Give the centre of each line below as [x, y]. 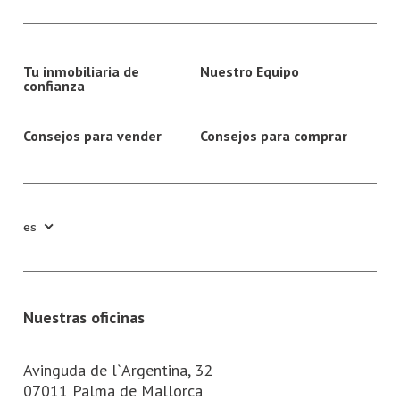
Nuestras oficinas [84, 317]
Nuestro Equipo [250, 71]
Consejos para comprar [274, 135]
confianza [54, 85]
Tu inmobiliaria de [82, 71]
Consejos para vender [93, 135]
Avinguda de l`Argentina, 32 [118, 370]
